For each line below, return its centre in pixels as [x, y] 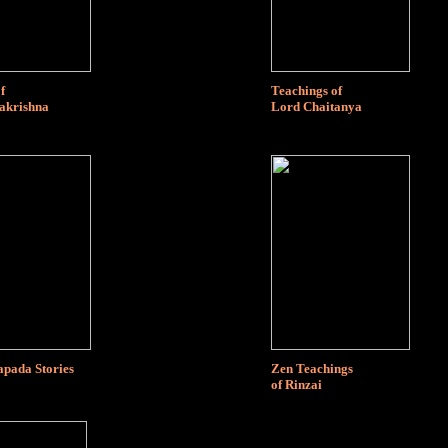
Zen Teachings [312, 368]
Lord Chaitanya [316, 106]
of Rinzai [296, 384]
